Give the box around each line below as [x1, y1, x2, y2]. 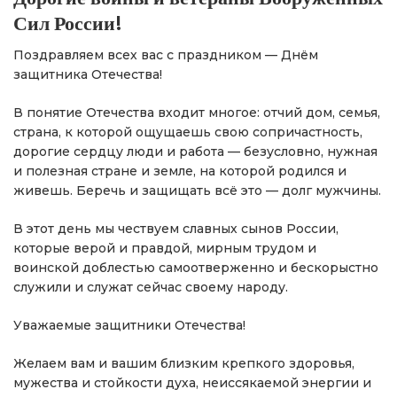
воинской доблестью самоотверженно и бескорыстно [13, 259, 378, 276]
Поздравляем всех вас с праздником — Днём [13, 46, 318, 63]
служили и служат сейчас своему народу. [13, 278, 288, 295]
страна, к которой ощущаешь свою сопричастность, [13, 123, 362, 140]
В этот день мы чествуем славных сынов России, [13, 220, 339, 237]
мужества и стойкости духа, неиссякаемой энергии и [13, 374, 371, 391]
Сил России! [13, 9, 122, 37]
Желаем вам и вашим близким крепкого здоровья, [13, 354, 354, 371]
